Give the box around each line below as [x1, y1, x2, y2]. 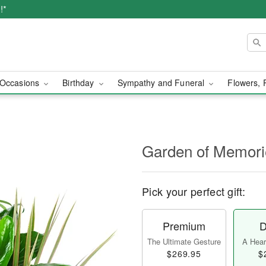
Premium [163, 218, 205, 233]
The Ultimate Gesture [147, 236, 221, 247]
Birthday [62, 77, 97, 88]
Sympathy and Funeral [117, 77, 207, 88]
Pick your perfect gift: [142, 183, 245, 199]
